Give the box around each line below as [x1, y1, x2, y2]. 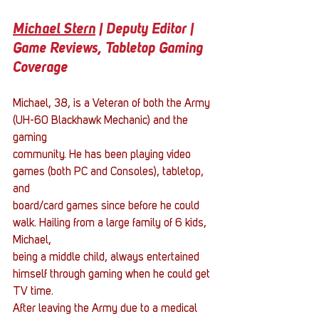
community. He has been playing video [13, 150, 194, 162]
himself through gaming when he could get [13, 269, 213, 281]
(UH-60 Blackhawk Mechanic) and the [13, 115, 191, 127]
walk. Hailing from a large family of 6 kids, [13, 218, 209, 230]
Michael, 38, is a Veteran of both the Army [13, 98, 213, 110]
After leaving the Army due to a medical [13, 303, 200, 315]
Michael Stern [13, 23, 95, 38]
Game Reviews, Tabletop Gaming [13, 42, 206, 57]
